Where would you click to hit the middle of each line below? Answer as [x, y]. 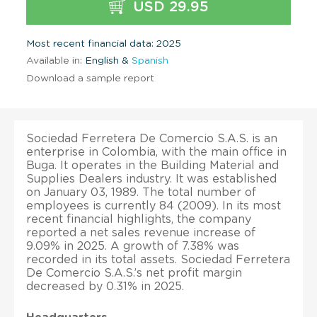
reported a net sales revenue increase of [141, 232]
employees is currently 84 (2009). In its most [154, 206]
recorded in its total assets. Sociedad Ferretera [158, 259]
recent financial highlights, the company [139, 219]
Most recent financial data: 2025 [104, 44]
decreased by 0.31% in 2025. [105, 286]
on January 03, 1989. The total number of [141, 192]
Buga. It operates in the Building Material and [152, 165]
